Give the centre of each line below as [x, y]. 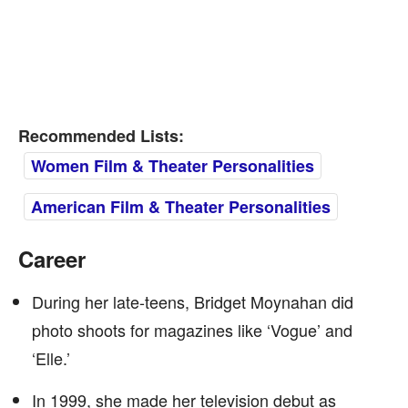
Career [52, 259]
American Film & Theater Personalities [181, 207]
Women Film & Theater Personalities [173, 166]
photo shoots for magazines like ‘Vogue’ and [192, 330]
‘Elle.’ [51, 358]
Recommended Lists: [101, 136]
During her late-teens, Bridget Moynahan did [193, 301]
